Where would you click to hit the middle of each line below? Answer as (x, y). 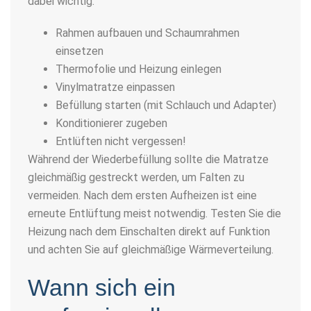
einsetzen (79, 51)
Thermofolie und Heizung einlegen (138, 69)
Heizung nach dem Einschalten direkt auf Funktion (149, 231)
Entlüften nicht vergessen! (121, 141)
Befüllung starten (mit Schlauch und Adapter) (166, 105)
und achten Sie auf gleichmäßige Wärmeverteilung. (151, 249)
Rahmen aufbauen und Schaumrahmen (148, 33)
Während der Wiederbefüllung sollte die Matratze (148, 159)
